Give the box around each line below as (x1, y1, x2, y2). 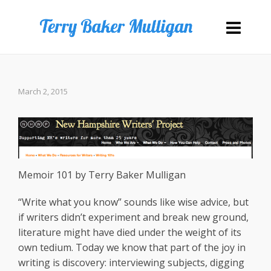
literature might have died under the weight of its (18, 226, 241, 240)
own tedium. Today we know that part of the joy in (18, 241, 246, 255)
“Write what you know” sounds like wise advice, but (18, 195, 249, 209)
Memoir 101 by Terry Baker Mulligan (18, 168, 186, 182)
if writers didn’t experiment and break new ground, (18, 211, 249, 224)
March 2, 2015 (18, 86, 68, 97)
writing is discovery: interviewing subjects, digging (18, 256, 244, 270)
